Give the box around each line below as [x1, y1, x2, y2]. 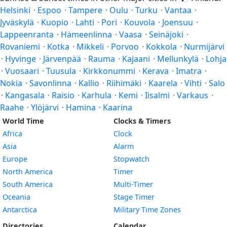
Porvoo [111, 41, 139, 52]
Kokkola [146, 41, 177, 52]
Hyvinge [5, 53, 36, 64]
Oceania [3, 192, 30, 202]
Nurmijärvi [184, 41, 224, 52]
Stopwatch [113, 154, 149, 164]
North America [3, 167, 53, 176]
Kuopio [41, 17, 68, 28]
